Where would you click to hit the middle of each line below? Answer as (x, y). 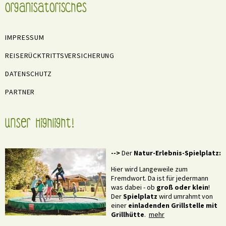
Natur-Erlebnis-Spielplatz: (177, 153)
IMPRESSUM (25, 37)
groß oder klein (182, 187)
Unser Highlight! (40, 127)
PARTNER (20, 92)
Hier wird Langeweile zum (149, 169)
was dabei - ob (134, 187)
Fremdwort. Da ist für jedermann (160, 178)
